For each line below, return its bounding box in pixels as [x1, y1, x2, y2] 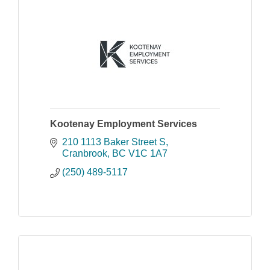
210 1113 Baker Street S [62, 136, 166, 147]
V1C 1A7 [128, 148, 168, 159]
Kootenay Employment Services [50, 118, 197, 129]
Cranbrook [62, 148, 107, 159]
